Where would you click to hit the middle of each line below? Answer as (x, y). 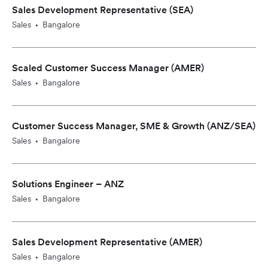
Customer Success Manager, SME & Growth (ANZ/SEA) (134, 126)
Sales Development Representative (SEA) (103, 10)
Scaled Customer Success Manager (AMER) (108, 68)
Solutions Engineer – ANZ (68, 184)
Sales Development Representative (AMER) (107, 242)
